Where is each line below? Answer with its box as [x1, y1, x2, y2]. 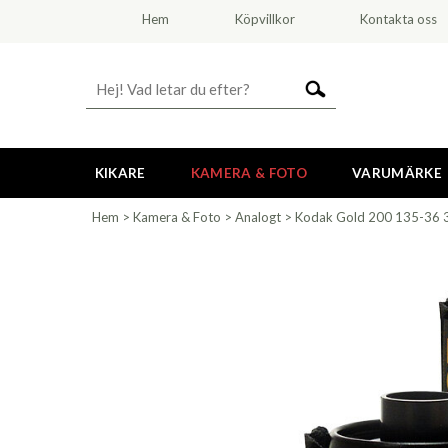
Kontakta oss [360, 11, 438, 27]
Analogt [235, 209, 281, 225]
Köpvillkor [234, 11, 295, 27]
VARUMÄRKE [351, 165, 442, 181]
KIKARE [94, 165, 146, 181]
